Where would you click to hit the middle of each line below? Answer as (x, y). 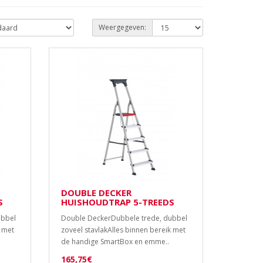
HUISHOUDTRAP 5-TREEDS (118, 202)
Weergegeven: (122, 28)
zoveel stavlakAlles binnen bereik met (124, 230)
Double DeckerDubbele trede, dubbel (124, 218)
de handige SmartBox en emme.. (115, 242)
